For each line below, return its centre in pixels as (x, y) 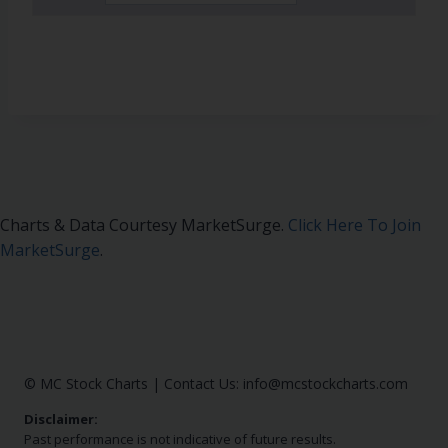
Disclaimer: (61, 419)
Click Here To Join (354, 225)
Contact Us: (201, 384)
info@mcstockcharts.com (325, 384)
